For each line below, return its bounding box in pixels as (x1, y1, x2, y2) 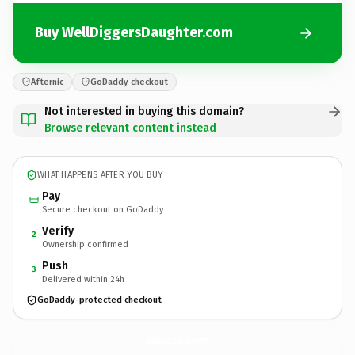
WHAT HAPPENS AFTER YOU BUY (37, 170, 163, 180)
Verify (42, 223, 74, 238)
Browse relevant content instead (44, 120, 216, 135)
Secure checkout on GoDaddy (42, 204, 163, 215)
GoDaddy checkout (90, 76, 168, 87)
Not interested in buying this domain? (44, 104, 244, 118)
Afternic (31, 76, 63, 87)
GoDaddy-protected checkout (37, 295, 162, 305)
